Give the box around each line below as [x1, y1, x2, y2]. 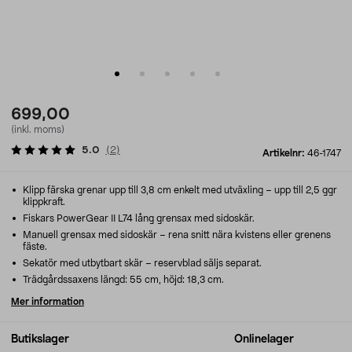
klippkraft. [23, 197, 65, 207]
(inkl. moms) [11, 125, 64, 134]
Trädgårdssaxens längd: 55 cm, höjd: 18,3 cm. [20, 275, 224, 284]
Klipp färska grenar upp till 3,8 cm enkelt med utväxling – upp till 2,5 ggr [20, 185, 337, 195]
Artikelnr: [262, 148, 307, 158]
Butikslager [11, 334, 69, 345]
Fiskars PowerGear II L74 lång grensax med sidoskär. [20, 214, 255, 223]
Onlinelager [234, 334, 294, 345]
